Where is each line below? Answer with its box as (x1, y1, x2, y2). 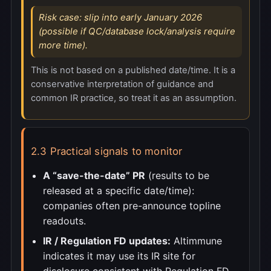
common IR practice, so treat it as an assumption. (31, 92, 237, 103)
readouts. (43, 215, 86, 227)
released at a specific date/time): (43, 184, 194, 197)
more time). (39, 39, 88, 51)
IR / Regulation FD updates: (43, 235, 171, 247)
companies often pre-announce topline (43, 200, 221, 212)
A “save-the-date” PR (43, 169, 145, 182)
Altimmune (171, 235, 222, 247)
